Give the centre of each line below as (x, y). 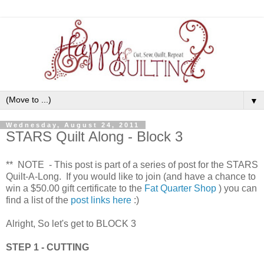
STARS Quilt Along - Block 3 (94, 137)
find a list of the (38, 200)
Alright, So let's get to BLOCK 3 (71, 223)
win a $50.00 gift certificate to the (75, 188)
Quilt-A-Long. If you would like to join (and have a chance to (131, 176)
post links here (101, 200)
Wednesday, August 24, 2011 (73, 125)
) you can (237, 188)
